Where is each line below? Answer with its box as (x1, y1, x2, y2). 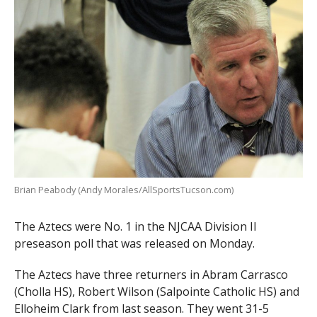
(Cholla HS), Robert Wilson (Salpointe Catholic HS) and (13, 284, 299, 300)
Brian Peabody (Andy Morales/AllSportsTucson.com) (13, 183, 234, 197)
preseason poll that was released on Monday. (13, 236, 255, 252)
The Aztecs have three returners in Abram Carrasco (13, 267, 288, 283)
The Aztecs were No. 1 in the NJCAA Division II (13, 219, 257, 235)
